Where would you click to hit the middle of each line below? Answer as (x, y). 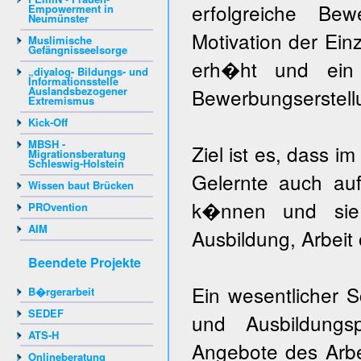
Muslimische (60, 40)
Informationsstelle (73, 81)
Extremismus (61, 100)
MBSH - (47, 144)
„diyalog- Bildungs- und (88, 71)
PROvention (58, 207)
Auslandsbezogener (78, 91)
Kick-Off (48, 122)
